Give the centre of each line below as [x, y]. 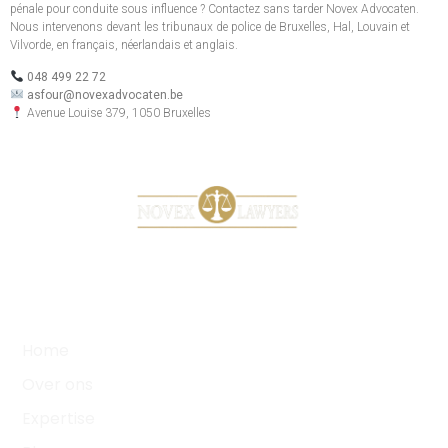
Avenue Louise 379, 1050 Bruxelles [117, 113]
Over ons [57, 385]
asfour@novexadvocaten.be [104, 95]
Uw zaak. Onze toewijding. [224, 251]
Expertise [58, 419]
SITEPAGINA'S [373, 307]
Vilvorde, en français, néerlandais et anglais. [124, 44]
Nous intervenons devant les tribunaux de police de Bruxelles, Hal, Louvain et [210, 26]
